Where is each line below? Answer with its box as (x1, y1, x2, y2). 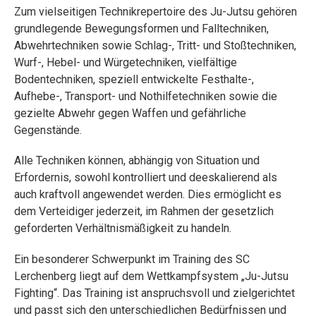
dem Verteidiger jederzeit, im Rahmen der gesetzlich (14, 205, 274, 219)
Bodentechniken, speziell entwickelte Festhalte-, (14, 73, 254, 87)
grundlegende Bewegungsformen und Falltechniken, (14, 22, 269, 36)
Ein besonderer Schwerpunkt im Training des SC (14, 252, 250, 266)
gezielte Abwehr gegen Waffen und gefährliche (14, 107, 246, 121)
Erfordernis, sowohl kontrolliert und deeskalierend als (14, 171, 277, 185)
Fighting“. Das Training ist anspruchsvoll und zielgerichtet (14, 286, 295, 300)
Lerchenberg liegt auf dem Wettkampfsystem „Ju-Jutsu (14, 269, 288, 283)
